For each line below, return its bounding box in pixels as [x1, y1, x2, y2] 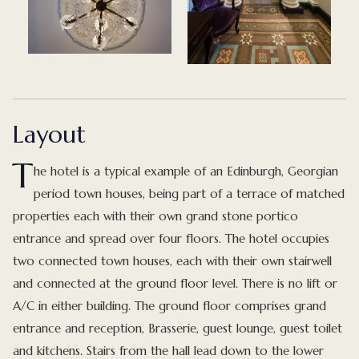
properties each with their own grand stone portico [13, 208, 299, 224]
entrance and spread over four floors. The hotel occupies [13, 231, 330, 247]
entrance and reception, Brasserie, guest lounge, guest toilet [13, 321, 343, 337]
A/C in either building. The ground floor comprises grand [13, 298, 327, 314]
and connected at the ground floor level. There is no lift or [13, 276, 338, 292]
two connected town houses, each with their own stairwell [13, 253, 333, 269]
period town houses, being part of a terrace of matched [34, 186, 345, 202]
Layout [13, 119, 87, 150]
